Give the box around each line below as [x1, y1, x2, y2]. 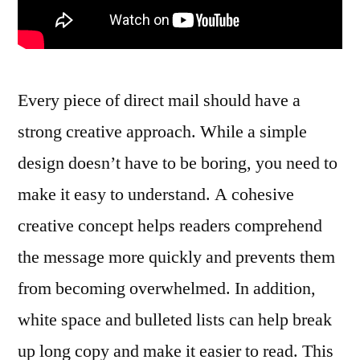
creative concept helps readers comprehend [18, 215, 322, 237]
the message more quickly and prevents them [18, 246, 335, 268]
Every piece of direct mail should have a [18, 89, 301, 112]
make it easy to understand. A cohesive [18, 183, 294, 206]
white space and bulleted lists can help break [18, 309, 332, 331]
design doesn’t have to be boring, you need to [18, 152, 337, 174]
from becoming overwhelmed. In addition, [18, 277, 316, 300]
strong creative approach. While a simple [18, 121, 307, 143]
